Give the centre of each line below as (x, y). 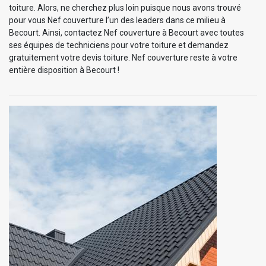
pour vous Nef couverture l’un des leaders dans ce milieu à (117, 20)
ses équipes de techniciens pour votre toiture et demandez (119, 45)
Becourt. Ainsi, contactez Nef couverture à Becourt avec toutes (126, 32)
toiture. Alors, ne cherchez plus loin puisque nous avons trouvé (125, 7)
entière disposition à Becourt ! (64, 70)
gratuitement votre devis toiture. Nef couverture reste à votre (123, 57)
